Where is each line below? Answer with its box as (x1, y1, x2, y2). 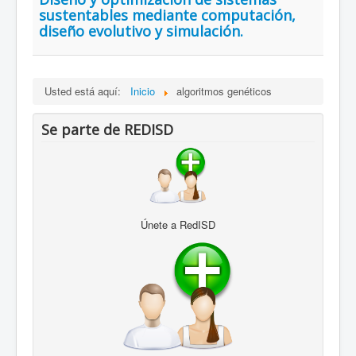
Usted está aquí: (44, 83, 127, 99)
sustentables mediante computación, (39, 6, 296, 25)
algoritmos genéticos (176, 83, 272, 99)
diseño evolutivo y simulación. (39, 21, 243, 41)
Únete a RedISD (141, 217, 215, 233)
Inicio (130, 83, 155, 99)
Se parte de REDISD (41, 120, 173, 140)
